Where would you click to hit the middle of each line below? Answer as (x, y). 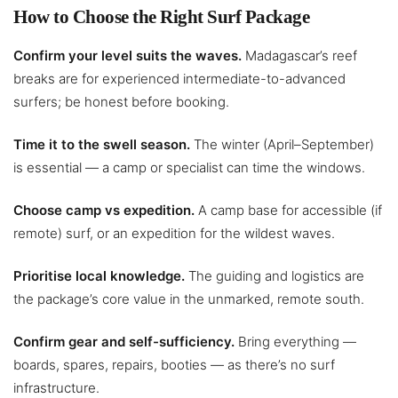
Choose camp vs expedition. (104, 211)
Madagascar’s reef (299, 56)
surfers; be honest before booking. (121, 102)
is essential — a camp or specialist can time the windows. (189, 168)
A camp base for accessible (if (288, 211)
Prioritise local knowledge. (99, 276)
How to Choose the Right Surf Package (161, 17)
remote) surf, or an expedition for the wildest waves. (174, 234)
